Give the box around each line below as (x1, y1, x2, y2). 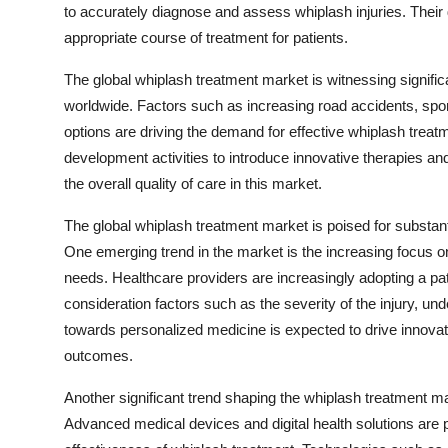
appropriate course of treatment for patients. (64, 29, 348, 47)
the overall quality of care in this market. (64, 175, 322, 193)
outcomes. (64, 347, 133, 365)
